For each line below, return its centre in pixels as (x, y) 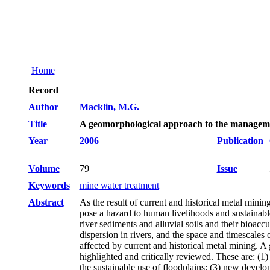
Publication (240, 141)
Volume (44, 168)
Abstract (46, 202)
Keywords (49, 185)
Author (43, 107)
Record (43, 90)
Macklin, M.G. (109, 107)
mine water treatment (119, 185)
